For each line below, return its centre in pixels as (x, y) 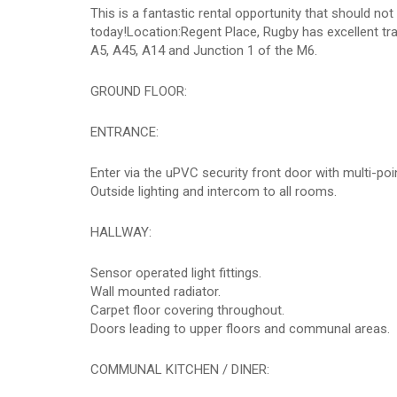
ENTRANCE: (125, 132)
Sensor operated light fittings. (176, 273)
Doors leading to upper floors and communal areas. (240, 329)
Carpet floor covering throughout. (187, 310)
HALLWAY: (121, 232)
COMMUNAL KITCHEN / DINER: (180, 370)
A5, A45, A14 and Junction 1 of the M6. (204, 51)
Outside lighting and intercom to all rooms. (214, 191)
